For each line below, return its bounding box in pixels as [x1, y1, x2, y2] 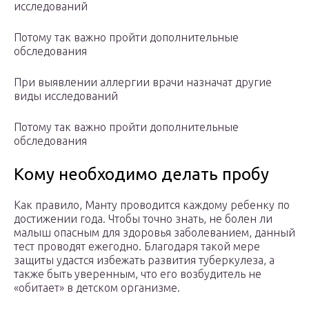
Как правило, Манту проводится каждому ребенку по [14, 199, 290, 212]
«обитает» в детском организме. [14, 281, 180, 295]
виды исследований [14, 90, 118, 103]
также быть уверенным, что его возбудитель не [14, 268, 261, 281]
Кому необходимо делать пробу [14, 165, 269, 184]
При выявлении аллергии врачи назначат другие [14, 76, 272, 89]
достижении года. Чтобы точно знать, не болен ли [14, 212, 272, 226]
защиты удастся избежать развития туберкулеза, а [14, 254, 275, 267]
